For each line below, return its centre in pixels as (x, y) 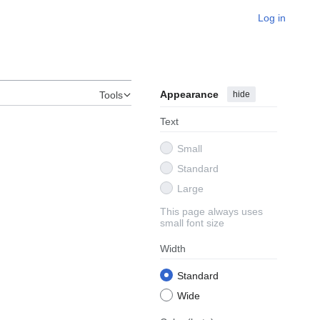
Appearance (189, 95)
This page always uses (211, 212)
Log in (272, 18)
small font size (192, 223)
